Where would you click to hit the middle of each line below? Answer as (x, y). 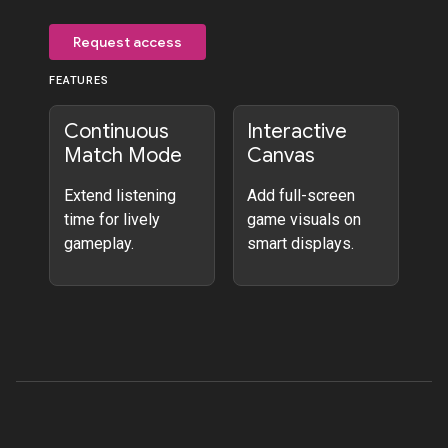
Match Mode (122, 155)
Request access (128, 41)
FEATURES (79, 81)
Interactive (297, 131)
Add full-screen (301, 195)
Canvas (281, 155)
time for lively (111, 219)
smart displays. (300, 243)
